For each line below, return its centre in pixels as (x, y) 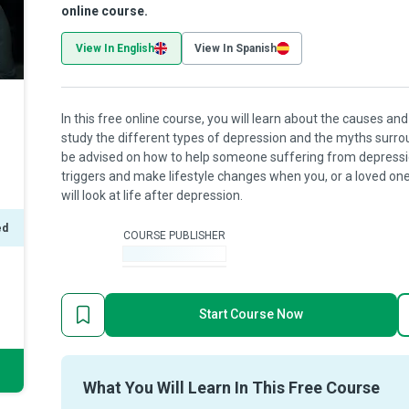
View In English (115, 48)
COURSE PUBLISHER (174, 235)
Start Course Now (251, 314)
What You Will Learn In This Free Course (231, 388)
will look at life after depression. (152, 195)
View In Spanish (236, 48)
